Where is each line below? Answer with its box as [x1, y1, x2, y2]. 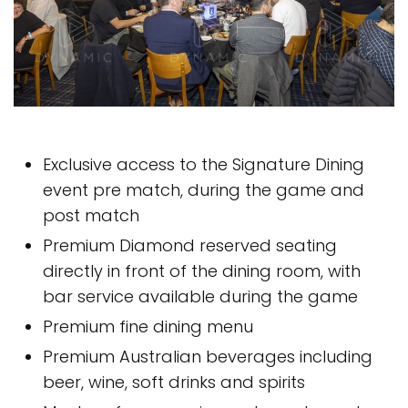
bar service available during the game [43, 285, 358, 309]
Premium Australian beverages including [43, 345, 372, 369]
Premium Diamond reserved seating [43, 234, 337, 258]
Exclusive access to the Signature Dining [43, 153, 364, 177]
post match [43, 204, 139, 228]
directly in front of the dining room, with [43, 260, 361, 283]
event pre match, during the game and [43, 178, 364, 202]
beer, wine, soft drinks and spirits [43, 371, 305, 394]
